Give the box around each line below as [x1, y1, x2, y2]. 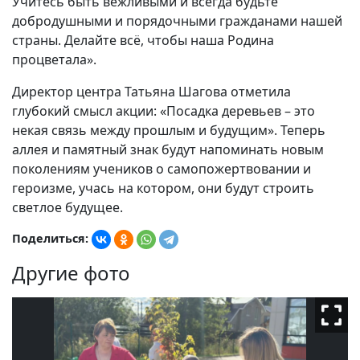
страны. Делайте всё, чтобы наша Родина [12, 31, 274, 50]
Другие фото [12, 260, 130, 287]
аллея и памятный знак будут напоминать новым [12, 141, 324, 159]
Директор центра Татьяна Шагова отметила [12, 83, 291, 101]
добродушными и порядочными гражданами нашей [12, 12, 342, 31]
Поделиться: [12, 231, 92, 247]
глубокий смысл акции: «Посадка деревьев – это [12, 102, 315, 121]
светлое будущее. [12, 198, 123, 217]
